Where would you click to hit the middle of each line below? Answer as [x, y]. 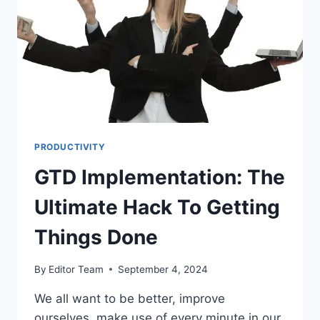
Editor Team [76, 269]
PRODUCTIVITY [70, 147]
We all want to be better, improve [130, 298]
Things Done [96, 237]
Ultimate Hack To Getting [157, 207]
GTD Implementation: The [160, 177]
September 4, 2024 [163, 269]
